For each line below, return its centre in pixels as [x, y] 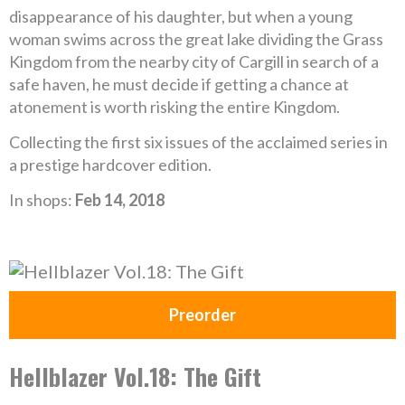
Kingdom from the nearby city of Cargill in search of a [194, 61]
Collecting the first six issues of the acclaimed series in [198, 142]
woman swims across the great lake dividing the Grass [196, 39]
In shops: [42, 200]
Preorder [202, 315]
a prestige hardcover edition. [110, 165]
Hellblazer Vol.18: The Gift [135, 377]
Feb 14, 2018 [120, 200]
